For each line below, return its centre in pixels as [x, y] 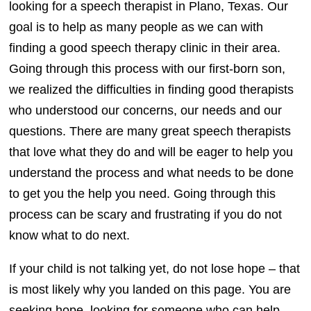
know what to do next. [70, 235]
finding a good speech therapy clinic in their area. [145, 48]
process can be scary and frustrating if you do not [146, 214]
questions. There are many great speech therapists [150, 131]
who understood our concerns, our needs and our [146, 110]
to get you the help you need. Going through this [143, 193]
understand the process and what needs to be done [152, 173]
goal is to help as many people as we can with [136, 27]
